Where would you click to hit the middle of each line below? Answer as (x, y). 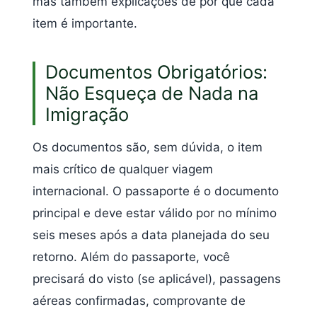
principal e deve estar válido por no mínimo (155, 213)
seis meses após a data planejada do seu (151, 235)
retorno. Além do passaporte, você (131, 257)
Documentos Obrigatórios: (156, 72)
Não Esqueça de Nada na (152, 93)
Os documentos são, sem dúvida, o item (148, 148)
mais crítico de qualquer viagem (123, 169)
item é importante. (85, 23)
